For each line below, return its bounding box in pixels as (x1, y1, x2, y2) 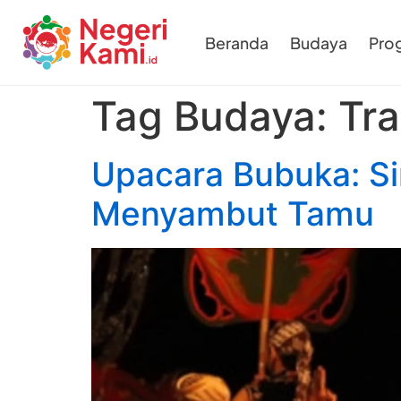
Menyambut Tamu (91, 193, 374, 234)
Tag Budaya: (91, 92, 338, 141)
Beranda (205, 32, 269, 53)
